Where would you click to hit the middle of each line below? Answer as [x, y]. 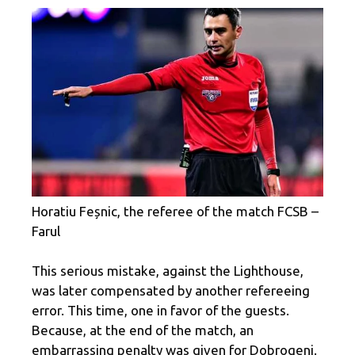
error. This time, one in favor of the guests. [160, 311]
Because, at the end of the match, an [143, 330]
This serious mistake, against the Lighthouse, [168, 271]
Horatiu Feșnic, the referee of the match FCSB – [175, 211]
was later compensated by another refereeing [171, 291]
